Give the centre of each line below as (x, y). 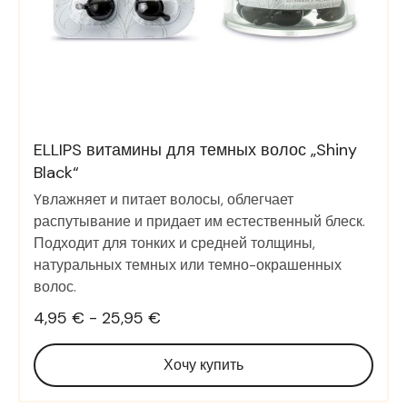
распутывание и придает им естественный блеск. (199, 222)
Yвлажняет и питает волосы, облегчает (164, 200)
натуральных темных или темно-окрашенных (188, 265)
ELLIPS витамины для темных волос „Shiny (195, 150)
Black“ (56, 173)
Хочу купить (203, 365)
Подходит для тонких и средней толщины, (174, 243)
